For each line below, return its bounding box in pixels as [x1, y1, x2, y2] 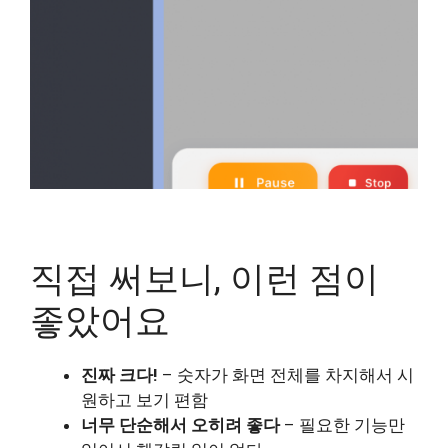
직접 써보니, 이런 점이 [30, 258, 379, 300]
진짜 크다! [81, 364, 158, 385]
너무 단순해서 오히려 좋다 [81, 414, 280, 435]
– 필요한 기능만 [280, 414, 405, 435]
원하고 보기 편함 [81, 389, 208, 410]
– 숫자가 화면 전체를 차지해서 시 [158, 364, 414, 385]
